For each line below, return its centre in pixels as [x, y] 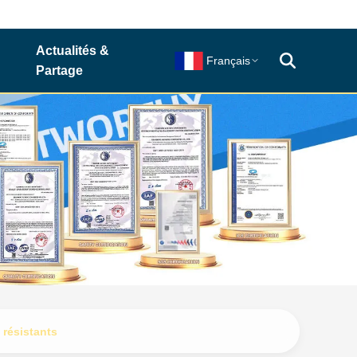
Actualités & [72, 51]
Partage [59, 71]
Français [228, 61]
